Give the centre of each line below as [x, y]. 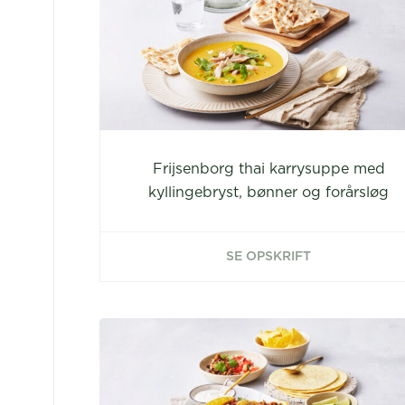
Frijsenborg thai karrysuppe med [268, 169]
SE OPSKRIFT [269, 257]
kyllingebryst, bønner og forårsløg [269, 193]
